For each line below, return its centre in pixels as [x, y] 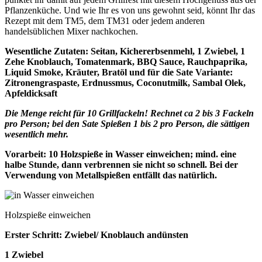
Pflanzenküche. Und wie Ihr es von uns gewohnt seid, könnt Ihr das [130, 10]
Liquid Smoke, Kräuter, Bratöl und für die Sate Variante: [119, 72]
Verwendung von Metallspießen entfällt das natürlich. [111, 175]
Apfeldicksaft [31, 93]
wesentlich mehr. [37, 134]
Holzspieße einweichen [48, 215]
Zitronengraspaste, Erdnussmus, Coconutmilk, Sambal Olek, [125, 82]
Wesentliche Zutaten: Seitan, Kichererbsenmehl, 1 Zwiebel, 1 [125, 51]
